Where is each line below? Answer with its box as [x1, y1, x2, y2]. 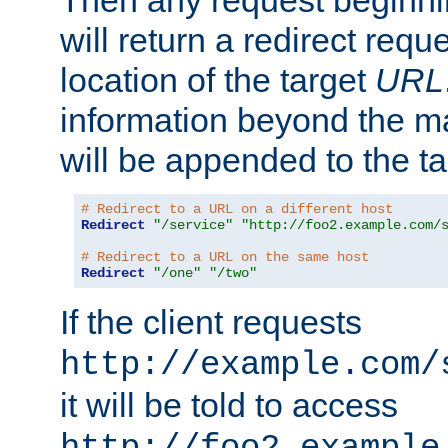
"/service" [153, 217, 233, 234]
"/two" [209, 265, 257, 282]
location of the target [60, 61, 375, 100]
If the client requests [60, 303, 362, 342]
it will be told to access [60, 386, 398, 425]
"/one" [153, 265, 201, 282]
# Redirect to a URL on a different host [81, 201, 393, 218]
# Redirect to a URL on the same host [81, 249, 369, 266]
